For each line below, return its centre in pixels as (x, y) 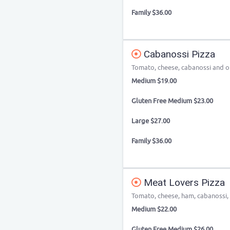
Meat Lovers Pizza (183, 183)
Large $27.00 (151, 121)
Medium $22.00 (154, 209)
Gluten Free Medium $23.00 (172, 101)
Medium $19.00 (154, 81)
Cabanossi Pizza (178, 54)
